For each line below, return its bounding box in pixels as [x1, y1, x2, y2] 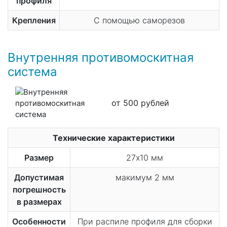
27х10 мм [126, 152, 163, 163]
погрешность [12, 184, 66, 195]
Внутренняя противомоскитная [8, 50, 194, 65]
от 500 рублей [111, 98, 169, 108]
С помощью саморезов [94, 15, 185, 25]
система [8, 64, 57, 79]
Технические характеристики [52, 132, 175, 143]
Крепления [12, 15, 56, 25]
